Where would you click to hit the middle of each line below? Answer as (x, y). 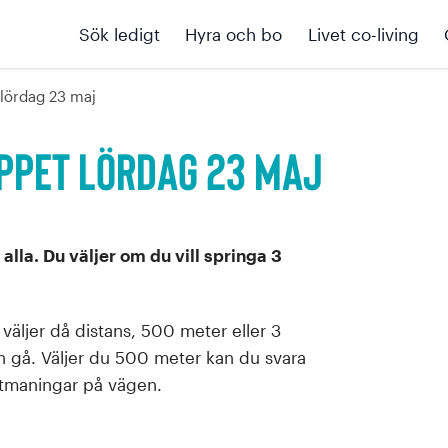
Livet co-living (363, 33)
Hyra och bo (233, 33)
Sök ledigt (119, 33)
